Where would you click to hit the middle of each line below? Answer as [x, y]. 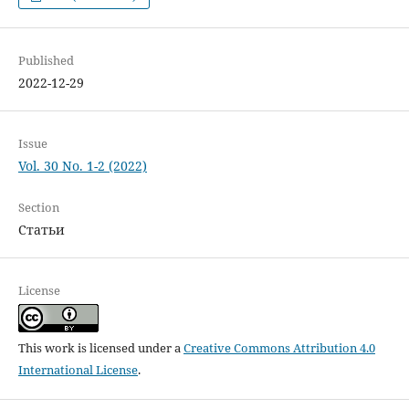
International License [78, 370]
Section [38, 208]
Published [46, 61]
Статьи [41, 230]
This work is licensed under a [100, 348]
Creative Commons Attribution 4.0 [279, 348]
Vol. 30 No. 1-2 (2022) [82, 166]
